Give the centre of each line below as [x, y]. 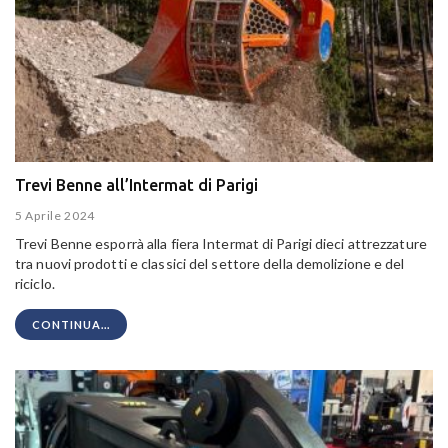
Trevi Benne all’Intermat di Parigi [136, 184]
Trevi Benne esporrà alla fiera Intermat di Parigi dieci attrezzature [221, 244]
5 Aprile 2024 [55, 216]
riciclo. [35, 284]
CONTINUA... [71, 325]
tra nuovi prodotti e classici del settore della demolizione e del [210, 264]
